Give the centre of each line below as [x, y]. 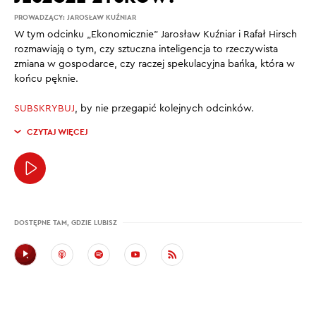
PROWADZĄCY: [41, 17]
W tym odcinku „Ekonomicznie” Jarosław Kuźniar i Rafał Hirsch [156, 35]
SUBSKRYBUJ [44, 109]
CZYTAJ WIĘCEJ [57, 132]
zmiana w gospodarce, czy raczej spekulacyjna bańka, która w [154, 64]
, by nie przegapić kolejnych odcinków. [164, 109]
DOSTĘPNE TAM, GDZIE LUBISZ [66, 223]
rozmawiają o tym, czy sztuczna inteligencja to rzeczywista [146, 49]
